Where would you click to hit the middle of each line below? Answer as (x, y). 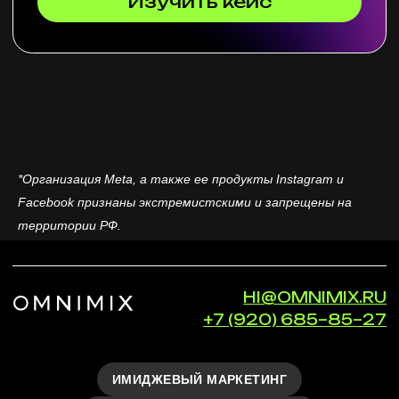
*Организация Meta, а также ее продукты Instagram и (181, 179)
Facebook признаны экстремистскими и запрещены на (185, 202)
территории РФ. (69, 225)
